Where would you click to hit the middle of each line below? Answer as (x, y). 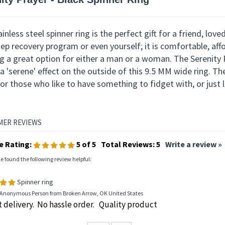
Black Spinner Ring (103, 36)
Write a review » (193, 181)
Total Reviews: (128, 181)
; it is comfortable (174, 83)
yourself (125, 83)
